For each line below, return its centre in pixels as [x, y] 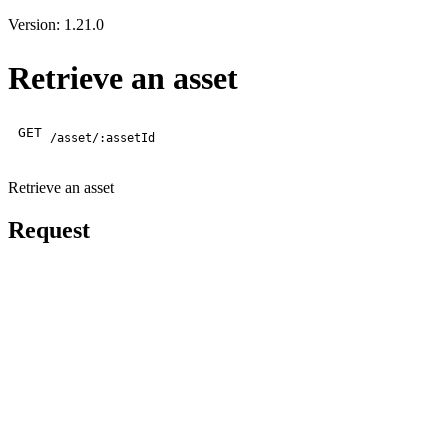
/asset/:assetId [103, 137]
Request [49, 229]
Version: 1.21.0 [56, 24]
